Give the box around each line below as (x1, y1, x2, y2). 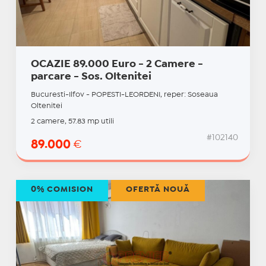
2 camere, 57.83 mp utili (30, 118, 114, 125)
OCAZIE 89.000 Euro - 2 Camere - (30, 60, 203, 69)
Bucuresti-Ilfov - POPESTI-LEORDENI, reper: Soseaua (30, 91, 218, 99)
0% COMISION (30, 186, 93, 194)
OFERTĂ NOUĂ (125, 186, 190, 194)
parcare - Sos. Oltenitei (30, 72, 151, 82)
